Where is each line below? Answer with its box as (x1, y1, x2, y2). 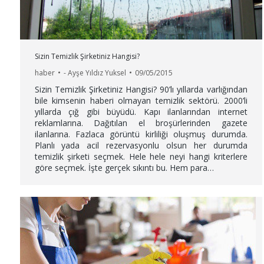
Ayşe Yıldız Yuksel (67, 67, 126, 78)
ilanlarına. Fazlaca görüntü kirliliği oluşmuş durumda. (34, 128, 247, 140)
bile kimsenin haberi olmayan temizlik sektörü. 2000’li (34, 94, 247, 106)
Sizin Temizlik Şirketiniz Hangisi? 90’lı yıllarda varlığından (34, 83, 247, 95)
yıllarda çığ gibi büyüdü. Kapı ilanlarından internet (34, 105, 247, 117)
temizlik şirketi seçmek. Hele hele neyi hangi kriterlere (34, 150, 247, 162)
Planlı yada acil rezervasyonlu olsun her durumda (34, 139, 247, 151)
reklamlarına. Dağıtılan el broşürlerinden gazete (34, 117, 247, 128)
